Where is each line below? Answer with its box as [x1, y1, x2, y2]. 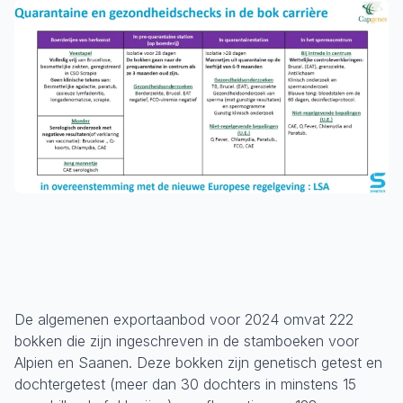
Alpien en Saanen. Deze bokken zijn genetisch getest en [14, 354, 382, 372]
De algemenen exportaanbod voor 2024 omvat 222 [14, 310, 354, 328]
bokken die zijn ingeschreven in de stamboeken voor [14, 332, 359, 350]
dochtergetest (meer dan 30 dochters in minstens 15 [14, 375, 356, 393]
